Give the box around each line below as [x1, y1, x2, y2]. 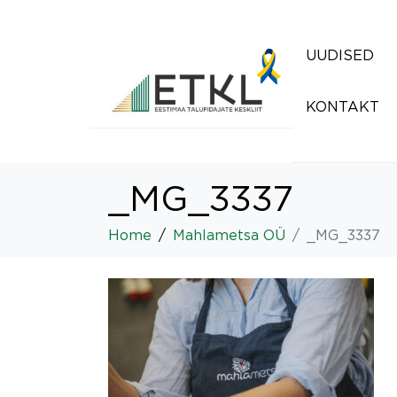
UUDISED [306, 47, 374, 63]
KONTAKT [306, 98, 379, 114]
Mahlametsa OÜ [173, 227, 285, 243]
